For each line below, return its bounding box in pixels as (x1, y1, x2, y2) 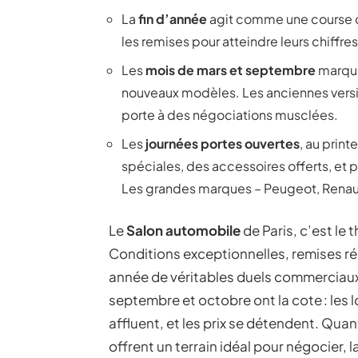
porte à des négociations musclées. (121, 106, 338, 123)
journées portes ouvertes (145, 135, 300, 152)
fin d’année (138, 10, 207, 27)
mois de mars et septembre (145, 62, 316, 78)
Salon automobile (126, 221, 241, 239)
